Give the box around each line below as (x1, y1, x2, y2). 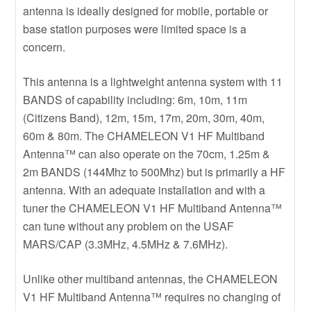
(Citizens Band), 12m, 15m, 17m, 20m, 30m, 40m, (23, 109, 265, 126)
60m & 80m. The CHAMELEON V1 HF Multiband (23, 127, 265, 144)
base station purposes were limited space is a (23, 20, 247, 37)
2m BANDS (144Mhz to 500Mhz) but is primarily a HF (23, 163, 286, 180)
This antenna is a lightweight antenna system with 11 (23, 73, 283, 90)
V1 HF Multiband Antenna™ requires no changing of (23, 288, 281, 305)
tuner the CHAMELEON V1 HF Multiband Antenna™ (23, 199, 283, 216)
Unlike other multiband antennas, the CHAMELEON (23, 270, 278, 287)
